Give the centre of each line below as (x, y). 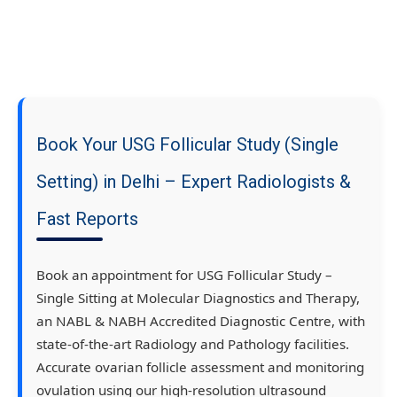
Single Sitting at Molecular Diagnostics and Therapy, (198, 298)
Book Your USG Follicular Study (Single (187, 145)
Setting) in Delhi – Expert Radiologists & (194, 182)
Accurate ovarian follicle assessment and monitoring (200, 367)
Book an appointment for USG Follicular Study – (184, 275)
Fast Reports (87, 219)
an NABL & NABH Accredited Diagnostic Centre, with (201, 321)
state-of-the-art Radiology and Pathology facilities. (193, 344)
